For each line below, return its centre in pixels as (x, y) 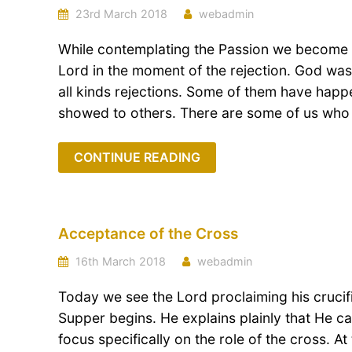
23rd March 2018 (120, 14)
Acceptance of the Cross (148, 234)
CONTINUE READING (137, 157)
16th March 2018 (119, 261)
